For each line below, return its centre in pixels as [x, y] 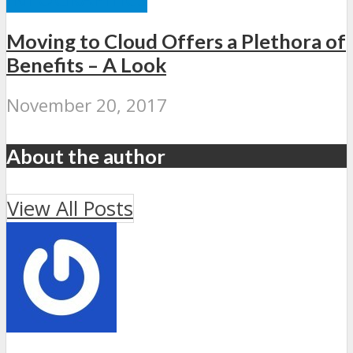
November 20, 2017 [87, 106]
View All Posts [70, 209]
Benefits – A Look [86, 64]
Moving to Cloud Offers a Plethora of [176, 41]
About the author [86, 156]
